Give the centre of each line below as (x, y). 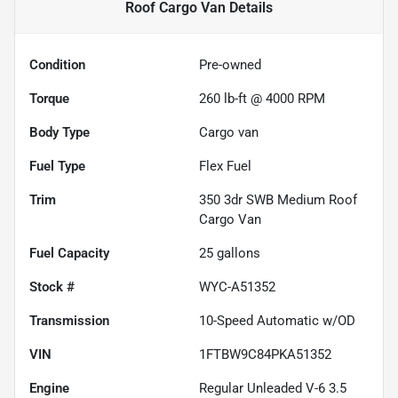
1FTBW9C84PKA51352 (265, 355)
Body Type (60, 133)
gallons (237, 254)
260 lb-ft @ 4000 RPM (262, 99)
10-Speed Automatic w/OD (277, 321)
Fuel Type (57, 167)
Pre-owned (230, 65)
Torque (49, 99)
